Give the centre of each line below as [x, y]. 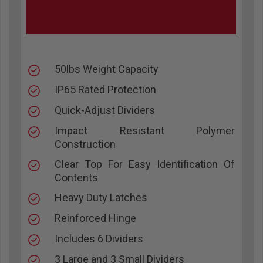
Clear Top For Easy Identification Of [145, 164]
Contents [77, 177]
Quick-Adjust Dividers [105, 110]
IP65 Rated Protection [106, 89]
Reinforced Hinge [96, 218]
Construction [85, 144]
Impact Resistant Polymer [145, 130]
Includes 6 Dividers [99, 238]
